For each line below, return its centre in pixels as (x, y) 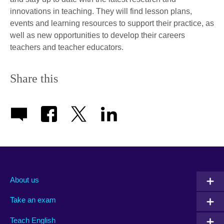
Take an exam (33, 200)
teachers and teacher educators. (67, 47)
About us (24, 179)
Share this (34, 79)
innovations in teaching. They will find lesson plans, (101, 11)
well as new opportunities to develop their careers (97, 35)
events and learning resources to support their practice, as (112, 23)
